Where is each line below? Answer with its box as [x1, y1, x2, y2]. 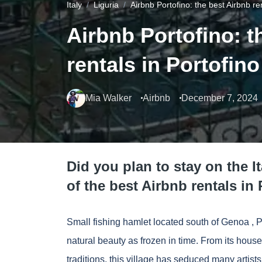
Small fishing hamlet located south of [67, 217, 221, 227]
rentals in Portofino [67, 53, 260, 77]
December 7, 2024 [181, 93, 258, 104]
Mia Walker [85, 93, 132, 104]
